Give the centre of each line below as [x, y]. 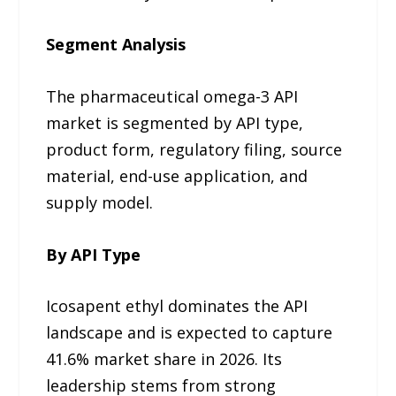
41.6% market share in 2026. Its [164, 359]
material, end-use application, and [177, 175]
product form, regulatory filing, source [194, 149]
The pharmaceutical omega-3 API [172, 96]
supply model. [100, 202]
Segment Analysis [116, 44]
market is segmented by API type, [175, 122]
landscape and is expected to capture [190, 333]
